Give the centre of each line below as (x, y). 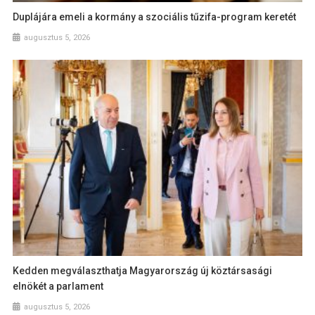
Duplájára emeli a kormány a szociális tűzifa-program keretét (155, 17)
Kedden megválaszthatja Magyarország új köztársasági (143, 271)
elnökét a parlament (58, 287)
